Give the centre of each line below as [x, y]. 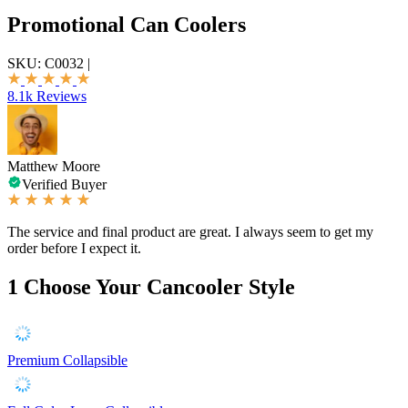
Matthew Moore [54, 166]
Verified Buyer [64, 184]
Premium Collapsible [67, 360]
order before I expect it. [74, 248]
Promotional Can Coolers [127, 24]
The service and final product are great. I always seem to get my [190, 231]
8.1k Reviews [47, 96]
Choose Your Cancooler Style [159, 286]
